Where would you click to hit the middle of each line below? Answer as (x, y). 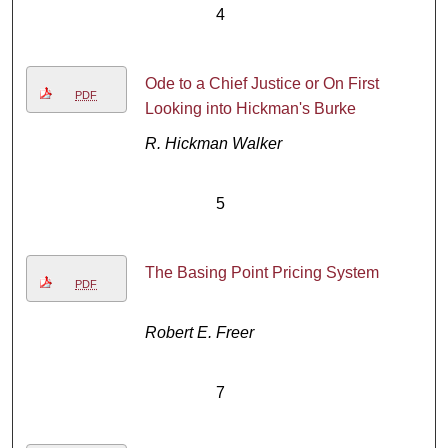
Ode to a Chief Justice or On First (261, 84)
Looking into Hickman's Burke (250, 109)
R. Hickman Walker (213, 144)
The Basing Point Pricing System (261, 273)
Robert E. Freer (199, 333)
